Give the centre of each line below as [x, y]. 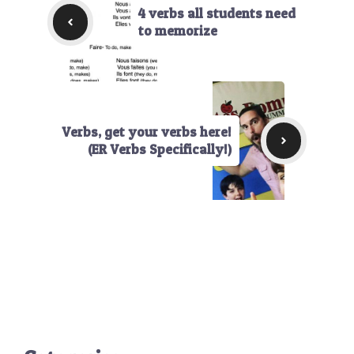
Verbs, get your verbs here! [146, 132]
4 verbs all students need [217, 13]
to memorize [177, 31]
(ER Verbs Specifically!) [159, 149]
